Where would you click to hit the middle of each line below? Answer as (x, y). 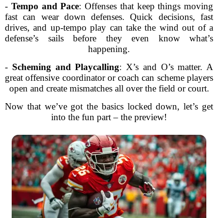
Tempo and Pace (45, 6)
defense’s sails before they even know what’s (109, 38)
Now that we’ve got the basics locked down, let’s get (109, 106)
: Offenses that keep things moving (146, 6)
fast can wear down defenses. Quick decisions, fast (109, 17)
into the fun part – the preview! (109, 117)
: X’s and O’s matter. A (166, 67)
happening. (109, 49)
